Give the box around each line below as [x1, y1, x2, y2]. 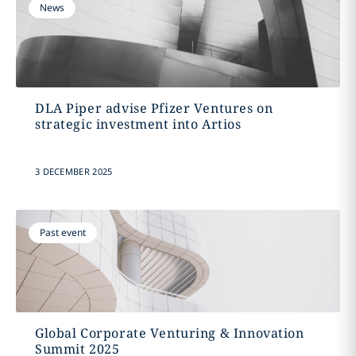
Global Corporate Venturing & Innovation [34, 324, 304, 342]
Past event [39, 226, 86, 239]
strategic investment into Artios [34, 115, 242, 133]
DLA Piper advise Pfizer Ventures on [34, 99, 273, 117]
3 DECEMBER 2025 [34, 165, 113, 177]
